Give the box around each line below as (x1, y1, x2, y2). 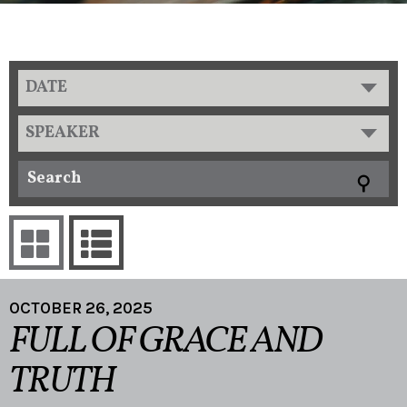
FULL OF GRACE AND (9, 316, 322, 368)
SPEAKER (25, 121, 100, 144)
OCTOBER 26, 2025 (9, 297, 153, 318)
